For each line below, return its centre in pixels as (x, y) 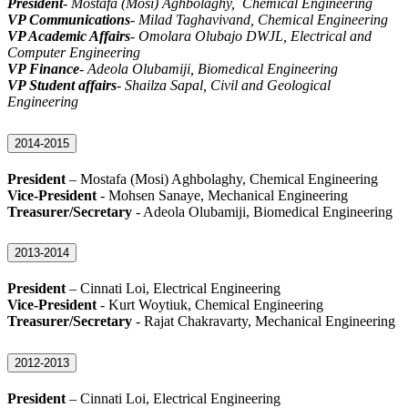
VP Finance (43, 68)
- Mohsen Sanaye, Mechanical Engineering (222, 195)
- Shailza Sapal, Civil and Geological (224, 85)
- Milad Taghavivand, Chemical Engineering (259, 19)
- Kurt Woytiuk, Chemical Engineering (210, 305)
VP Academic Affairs (69, 36)
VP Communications (69, 19)
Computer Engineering (74, 52)
